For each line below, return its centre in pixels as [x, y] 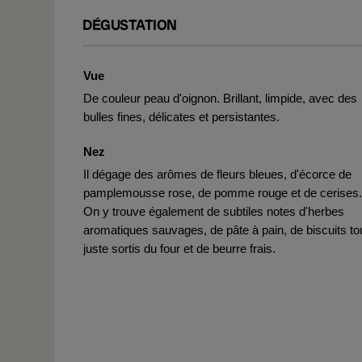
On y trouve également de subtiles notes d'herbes [214, 211]
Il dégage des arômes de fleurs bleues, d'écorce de [217, 174]
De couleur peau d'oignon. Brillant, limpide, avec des [220, 98]
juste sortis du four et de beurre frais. [179, 248]
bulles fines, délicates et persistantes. [181, 117]
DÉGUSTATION [130, 25]
